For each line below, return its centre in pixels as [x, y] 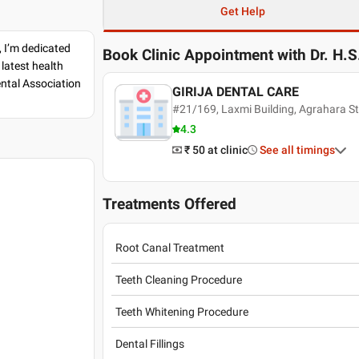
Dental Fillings [150, 343]
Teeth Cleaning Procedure [179, 279]
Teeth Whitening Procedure [182, 311]
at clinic [227, 150]
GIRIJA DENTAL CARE [235, 92]
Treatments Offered [170, 204]
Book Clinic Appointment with [205, 55]
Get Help [242, 11]
